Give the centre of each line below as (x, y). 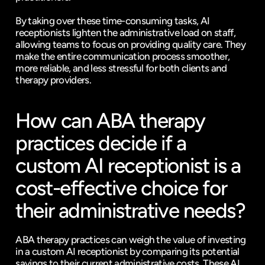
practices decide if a (101, 143)
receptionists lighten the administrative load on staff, (125, 33)
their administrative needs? (130, 211)
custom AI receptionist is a (128, 166)
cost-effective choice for (121, 188)
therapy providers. (54, 80)
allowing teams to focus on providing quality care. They (130, 44)
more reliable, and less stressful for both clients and (121, 68)
